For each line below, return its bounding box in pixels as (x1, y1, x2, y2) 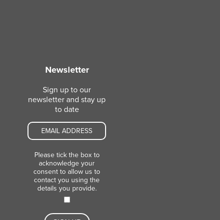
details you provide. (37, 184, 97, 192)
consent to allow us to (33, 167, 100, 176)
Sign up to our (43, 84, 91, 95)
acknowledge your (39, 159, 95, 167)
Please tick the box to (34, 150, 100, 159)
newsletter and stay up (28, 94, 106, 105)
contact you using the (34, 175, 100, 184)
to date (55, 104, 79, 114)
